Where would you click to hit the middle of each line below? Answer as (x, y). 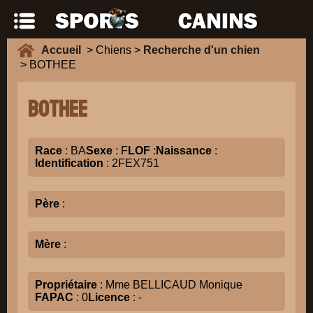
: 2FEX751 (131, 163)
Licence (109, 297)
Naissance (184, 151)
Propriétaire (66, 285)
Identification (69, 163)
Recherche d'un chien (202, 50)
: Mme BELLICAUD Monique (170, 285)
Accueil (64, 50)
